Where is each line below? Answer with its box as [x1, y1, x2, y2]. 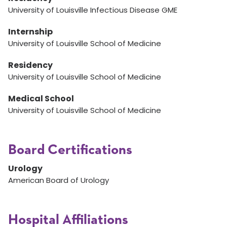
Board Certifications [8, 143, 132, 157]
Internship [8, 26, 53, 37]
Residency [8, 59, 53, 71]
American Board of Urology [8, 175, 109, 185]
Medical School [8, 93, 74, 104]
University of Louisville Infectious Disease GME [8, 5, 177, 15]
